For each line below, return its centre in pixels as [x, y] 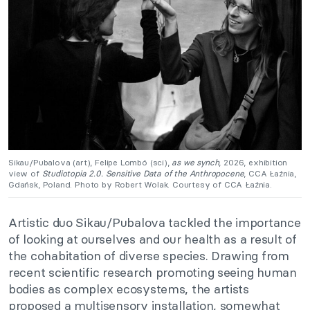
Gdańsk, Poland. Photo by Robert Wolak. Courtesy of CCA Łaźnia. [140, 184]
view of [25, 173]
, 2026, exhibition [253, 162]
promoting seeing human [224, 272]
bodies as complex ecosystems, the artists [129, 289]
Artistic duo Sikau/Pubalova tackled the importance [155, 222]
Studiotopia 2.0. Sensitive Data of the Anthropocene [143, 173]
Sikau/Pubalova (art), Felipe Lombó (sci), [90, 162]
